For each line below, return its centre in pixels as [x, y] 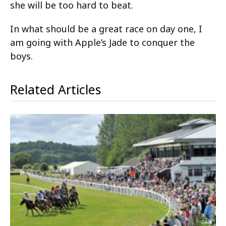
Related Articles [55, 89]
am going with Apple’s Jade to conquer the [102, 42]
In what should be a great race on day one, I [106, 29]
